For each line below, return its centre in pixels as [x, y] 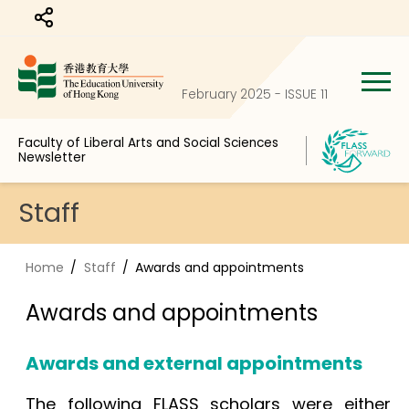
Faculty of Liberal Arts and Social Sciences [148, 143]
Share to [78, 24]
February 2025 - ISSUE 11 [255, 94]
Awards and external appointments [194, 363]
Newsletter [52, 157]
